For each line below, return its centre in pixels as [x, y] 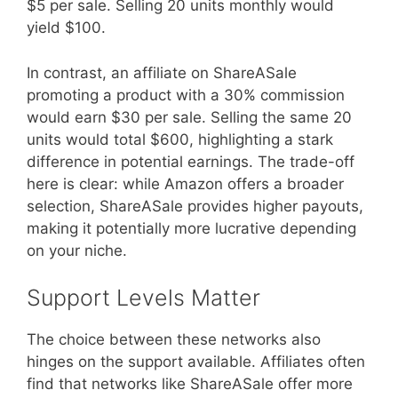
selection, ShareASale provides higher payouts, [195, 206]
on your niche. [77, 250]
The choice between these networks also [174, 339]
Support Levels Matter [143, 298]
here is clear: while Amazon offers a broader [185, 183]
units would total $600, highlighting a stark [180, 139]
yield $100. [66, 28]
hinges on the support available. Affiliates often [196, 362]
